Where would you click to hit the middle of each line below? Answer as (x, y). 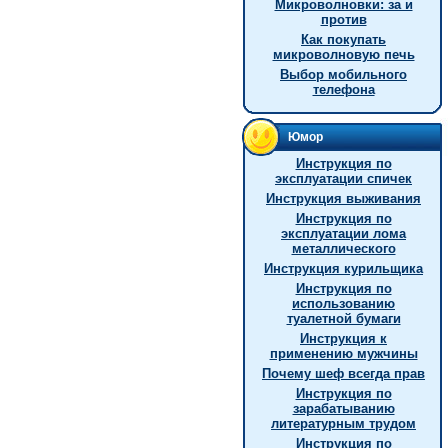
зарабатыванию (343, 408)
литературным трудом (343, 423)
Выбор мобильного (343, 74)
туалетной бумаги (343, 318)
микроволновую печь (343, 54)
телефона (343, 89)
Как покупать (343, 39)
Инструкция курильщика (343, 268)
